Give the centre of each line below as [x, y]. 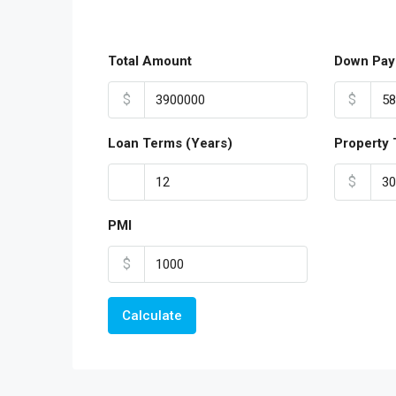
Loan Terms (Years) [170, 143]
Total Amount [150, 61]
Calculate [152, 316]
